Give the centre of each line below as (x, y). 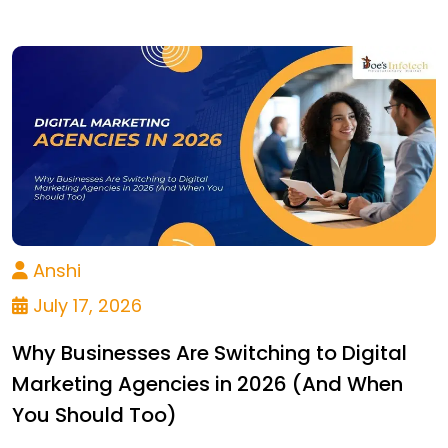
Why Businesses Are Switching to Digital (209, 352)
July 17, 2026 (85, 305)
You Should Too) (94, 414)
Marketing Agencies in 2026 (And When (207, 383)
